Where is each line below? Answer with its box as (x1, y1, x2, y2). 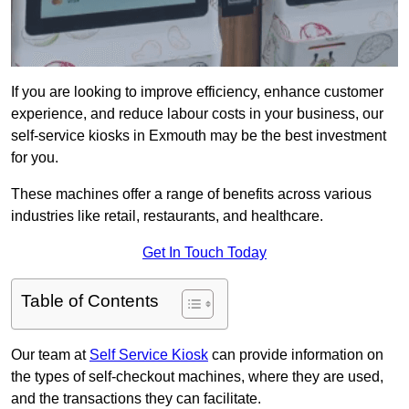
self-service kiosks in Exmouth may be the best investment (11, 128, 386, 144)
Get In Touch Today (142, 245, 267, 261)
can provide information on (208, 347, 383, 363)
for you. (11, 150, 58, 166)
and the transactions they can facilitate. (11, 391, 261, 407)
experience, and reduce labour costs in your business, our (11, 106, 383, 122)
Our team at (11, 347, 89, 363)
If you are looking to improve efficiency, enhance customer (11, 84, 383, 100)
